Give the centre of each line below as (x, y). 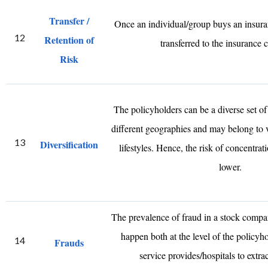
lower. (231, 167)
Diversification (69, 144)
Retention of (69, 40)
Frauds (69, 243)
